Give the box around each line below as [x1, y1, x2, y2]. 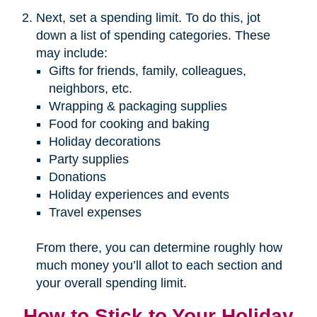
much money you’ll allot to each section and [35, 258, 282, 272]
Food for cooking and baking [48, 116, 209, 131]
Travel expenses [48, 204, 142, 219]
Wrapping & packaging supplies [48, 98, 227, 113]
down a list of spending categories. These [35, 28, 270, 42]
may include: [35, 45, 108, 60]
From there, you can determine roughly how [35, 240, 282, 255]
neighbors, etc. [48, 81, 132, 96]
